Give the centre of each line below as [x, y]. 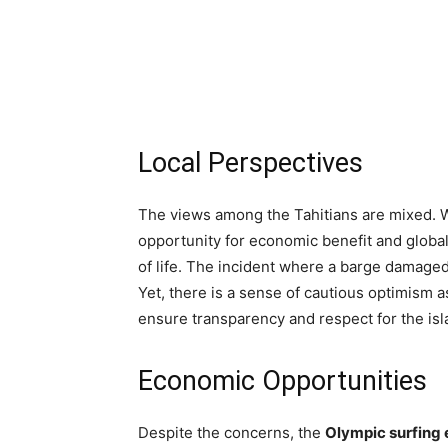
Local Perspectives [250, 163]
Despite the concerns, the [231, 432]
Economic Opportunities [282, 381]
